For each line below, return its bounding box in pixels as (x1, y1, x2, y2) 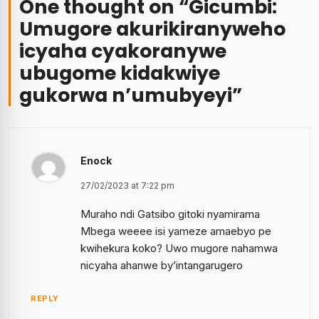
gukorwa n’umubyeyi (19, 82, 232, 108)
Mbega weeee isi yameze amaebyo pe (80, 224, 271, 238)
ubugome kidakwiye (19, 60, 220, 86)
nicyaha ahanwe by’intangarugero (80, 258, 243, 272)
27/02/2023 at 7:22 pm (80, 180, 174, 191)
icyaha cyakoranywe (19, 38, 226, 64)
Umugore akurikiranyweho (19, 16, 286, 42)
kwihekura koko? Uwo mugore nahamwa (80, 241, 278, 255)
